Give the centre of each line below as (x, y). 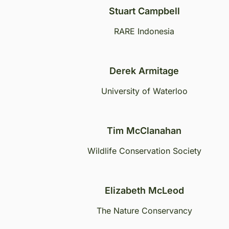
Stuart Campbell (144, 11)
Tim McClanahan (144, 131)
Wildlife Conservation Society (144, 151)
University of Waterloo (144, 91)
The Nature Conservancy (144, 211)
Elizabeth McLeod (144, 190)
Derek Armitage (144, 71)
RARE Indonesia (144, 31)
